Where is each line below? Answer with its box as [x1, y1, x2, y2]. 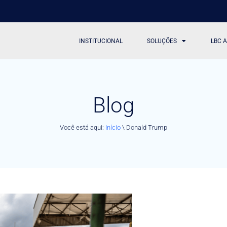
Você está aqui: [60, 123, 105, 131]
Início [105, 123, 121, 131]
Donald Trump [126, 123, 167, 131]
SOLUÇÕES [147, 37, 177, 45]
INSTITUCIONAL [79, 37, 123, 45]
